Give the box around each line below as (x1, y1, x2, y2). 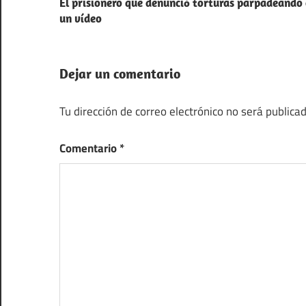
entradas (59, 27, 130, 57)
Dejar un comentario (59, 65, 180, 83)
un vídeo (59, 11, 102, 27)
